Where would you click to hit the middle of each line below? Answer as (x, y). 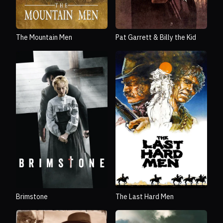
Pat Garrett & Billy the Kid (156, 38)
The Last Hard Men (145, 197)
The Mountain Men (44, 38)
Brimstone (32, 197)
